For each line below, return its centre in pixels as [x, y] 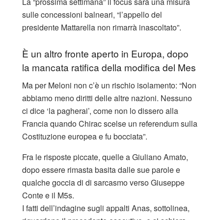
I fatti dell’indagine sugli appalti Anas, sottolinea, [106, 208]
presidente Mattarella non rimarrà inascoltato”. [102, 27]
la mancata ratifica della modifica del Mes [109, 67]
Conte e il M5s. [48, 195]
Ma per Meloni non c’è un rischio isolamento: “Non [109, 85]
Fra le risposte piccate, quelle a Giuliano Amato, [105, 157]
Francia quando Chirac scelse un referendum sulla [110, 123]
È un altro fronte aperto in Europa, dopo [105, 53]
